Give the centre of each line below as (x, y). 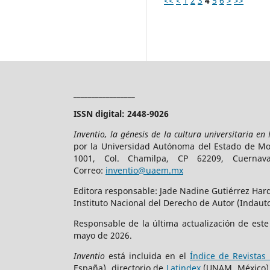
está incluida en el (147, 256)
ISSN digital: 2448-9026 (121, 114)
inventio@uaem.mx (144, 171)
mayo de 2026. (103, 236)
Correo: (89, 171)
